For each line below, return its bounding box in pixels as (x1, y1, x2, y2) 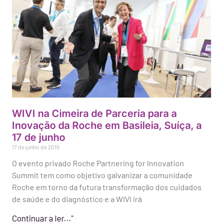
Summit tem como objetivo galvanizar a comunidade (12, 170, 193, 180)
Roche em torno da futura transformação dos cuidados (12, 182, 202, 192)
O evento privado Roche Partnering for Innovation (12, 158, 184, 168)
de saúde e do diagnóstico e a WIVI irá (12, 194, 142, 204)
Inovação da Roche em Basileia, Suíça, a (12, 119, 202, 132)
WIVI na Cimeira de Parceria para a (12, 108, 177, 120)
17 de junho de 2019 (12, 143, 59, 151)
